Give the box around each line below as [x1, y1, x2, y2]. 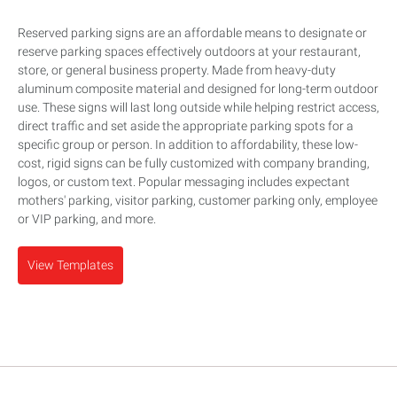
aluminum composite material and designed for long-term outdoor [18, 82, 378, 97]
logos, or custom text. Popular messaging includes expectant [18, 175, 350, 190]
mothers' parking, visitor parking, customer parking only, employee [18, 193, 378, 208]
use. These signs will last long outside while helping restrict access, [18, 100, 379, 115]
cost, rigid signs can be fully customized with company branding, [18, 156, 370, 171]
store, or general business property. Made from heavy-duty [18, 63, 336, 78]
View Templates [27, 258, 113, 273]
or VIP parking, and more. [18, 212, 156, 227]
